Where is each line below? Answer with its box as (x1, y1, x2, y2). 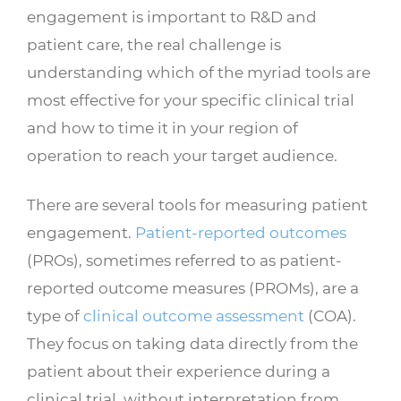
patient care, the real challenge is (27, 35, 281, 55)
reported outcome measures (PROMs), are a (27, 278, 359, 298)
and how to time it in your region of (27, 118, 298, 138)
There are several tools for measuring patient (27, 195, 368, 215)
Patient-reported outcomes (135, 223, 346, 243)
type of (27, 306, 83, 326)
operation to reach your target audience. (27, 146, 337, 166)
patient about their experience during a (27, 362, 330, 381)
